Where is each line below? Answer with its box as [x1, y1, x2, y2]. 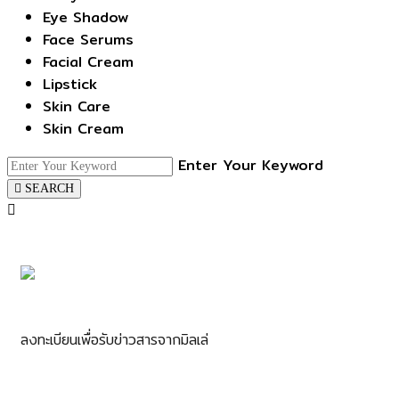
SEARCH [25, 182, 74, 196]
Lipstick [43, 73, 97, 96]
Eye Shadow [43, 6, 128, 29]
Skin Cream [43, 118, 124, 141]
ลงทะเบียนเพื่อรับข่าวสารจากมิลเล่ [20, 329, 208, 352]
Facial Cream [43, 51, 134, 74]
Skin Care [43, 95, 110, 118]
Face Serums [43, 28, 134, 52]
